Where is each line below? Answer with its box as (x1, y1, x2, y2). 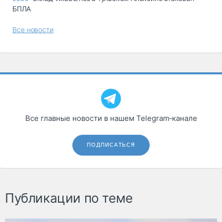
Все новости (12, 25, 54, 34)
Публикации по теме (5, 190, 133, 206)
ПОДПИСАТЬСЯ (87, 141, 135, 148)
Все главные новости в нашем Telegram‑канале (25, 113, 197, 123)
